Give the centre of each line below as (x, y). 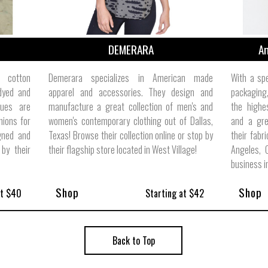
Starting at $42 (173, 193)
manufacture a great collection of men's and (131, 106)
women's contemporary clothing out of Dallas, (131, 121)
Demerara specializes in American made (131, 77)
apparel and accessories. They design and (131, 92)
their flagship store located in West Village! (122, 149)
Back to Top (133, 240)
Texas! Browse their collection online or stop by (131, 135)
